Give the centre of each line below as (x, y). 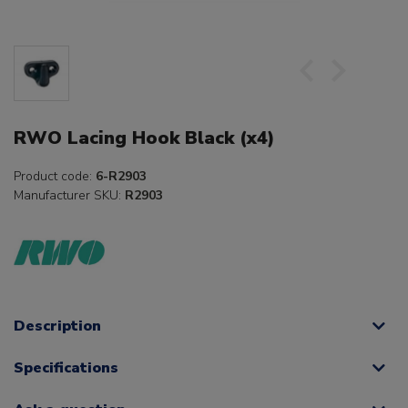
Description (57, 326)
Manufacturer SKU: (69, 196)
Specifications (66, 367)
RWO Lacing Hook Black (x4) (144, 138)
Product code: (55, 177)
